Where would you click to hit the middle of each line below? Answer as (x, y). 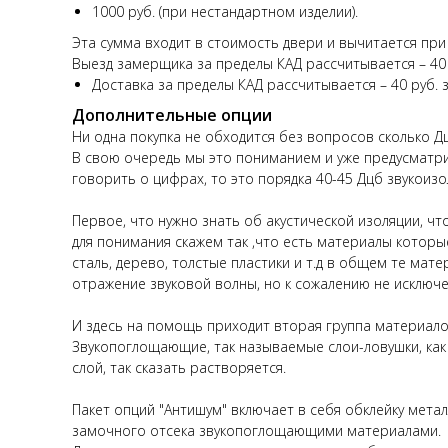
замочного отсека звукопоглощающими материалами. (256, 430)
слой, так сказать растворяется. (179, 367)
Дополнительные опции (172, 114)
